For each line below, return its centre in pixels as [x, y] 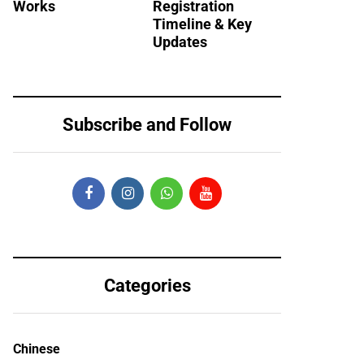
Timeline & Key [202, 24]
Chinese [37, 349]
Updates [180, 41]
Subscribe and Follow [147, 124]
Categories [147, 285]
